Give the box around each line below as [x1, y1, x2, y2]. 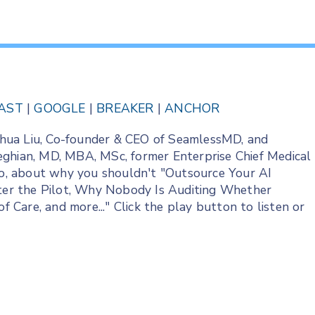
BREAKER [96, 100, 154, 117]
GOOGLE [34, 100, 86, 117]
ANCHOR [165, 100, 220, 117]
